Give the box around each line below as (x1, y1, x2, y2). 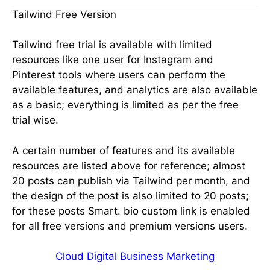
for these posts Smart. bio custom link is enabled (12, 204, 250, 217)
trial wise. (12, 114, 58, 127)
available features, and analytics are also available (12, 84, 257, 96)
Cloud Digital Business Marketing (55, 250, 215, 263)
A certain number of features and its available (12, 144, 235, 157)
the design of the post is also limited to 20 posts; (12, 189, 249, 202)
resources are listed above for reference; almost (12, 159, 245, 172)
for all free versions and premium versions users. (12, 219, 248, 232)
